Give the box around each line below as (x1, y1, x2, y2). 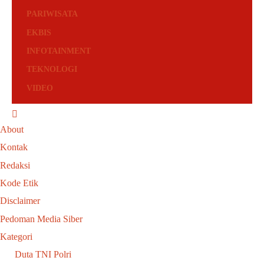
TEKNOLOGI (27, 65, 77, 74)
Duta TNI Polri (15, 249, 71, 259)
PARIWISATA (27, 9, 78, 19)
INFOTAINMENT (27, 46, 91, 55)
